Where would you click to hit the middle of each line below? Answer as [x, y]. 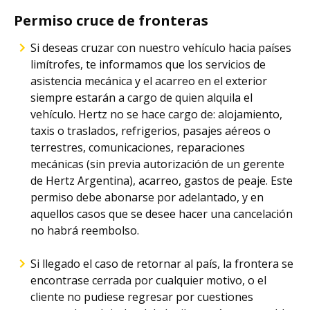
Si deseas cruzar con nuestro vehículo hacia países [161, 48]
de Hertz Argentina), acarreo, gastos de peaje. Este [162, 181]
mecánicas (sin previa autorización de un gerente [157, 164]
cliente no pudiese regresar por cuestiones [142, 297]
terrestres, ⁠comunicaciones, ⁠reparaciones [138, 147]
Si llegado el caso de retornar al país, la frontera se [162, 264]
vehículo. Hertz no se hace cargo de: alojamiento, [156, 114]
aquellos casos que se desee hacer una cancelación [162, 214]
